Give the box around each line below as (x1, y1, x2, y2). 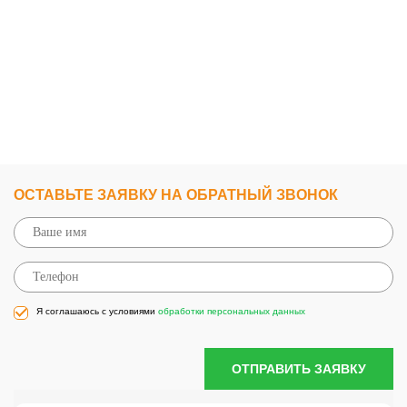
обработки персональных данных (158, 306, 305, 317)
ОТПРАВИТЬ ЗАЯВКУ (232, 362, 366, 377)
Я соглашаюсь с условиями (36, 306, 158, 317)
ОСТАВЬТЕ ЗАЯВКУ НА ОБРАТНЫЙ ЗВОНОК (14, 187, 338, 203)
